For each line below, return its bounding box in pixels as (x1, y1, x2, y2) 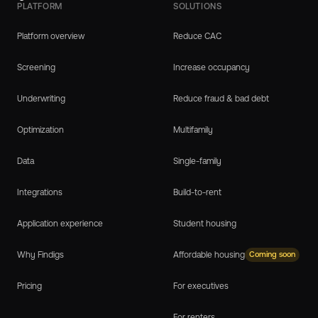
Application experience (17, 218, 103, 229)
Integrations (17, 187, 62, 197)
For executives (173, 280, 229, 291)
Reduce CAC (173, 31, 221, 41)
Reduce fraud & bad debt (173, 93, 269, 104)
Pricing (17, 280, 42, 291)
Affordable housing (173, 249, 245, 260)
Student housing (173, 218, 236, 229)
